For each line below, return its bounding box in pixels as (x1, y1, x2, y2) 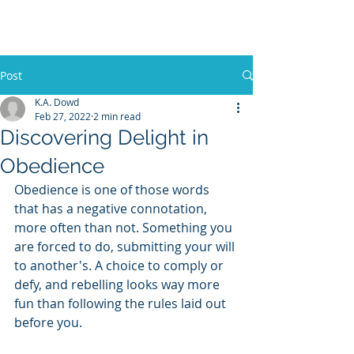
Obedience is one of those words (14, 181, 213, 198)
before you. (14, 314, 82, 331)
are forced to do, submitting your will (14, 238, 238, 255)
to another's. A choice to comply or (14, 257, 227, 274)
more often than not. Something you (14, 219, 235, 236)
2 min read (93, 110, 141, 122)
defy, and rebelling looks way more (14, 276, 223, 293)
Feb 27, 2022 (35, 110, 91, 122)
